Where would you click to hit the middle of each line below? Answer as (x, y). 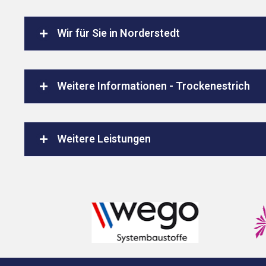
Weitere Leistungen (104, 139)
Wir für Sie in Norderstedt (118, 33)
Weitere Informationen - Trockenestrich (153, 86)
